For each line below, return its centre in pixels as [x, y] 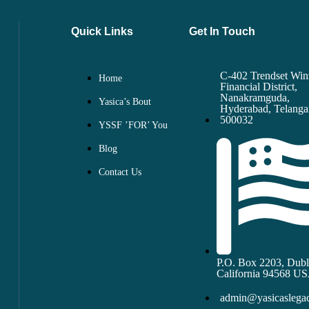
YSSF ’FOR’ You [133, 125]
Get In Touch [222, 31]
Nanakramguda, [255, 97]
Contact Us [120, 172]
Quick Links [102, 31]
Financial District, [259, 86]
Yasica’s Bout [124, 101]
